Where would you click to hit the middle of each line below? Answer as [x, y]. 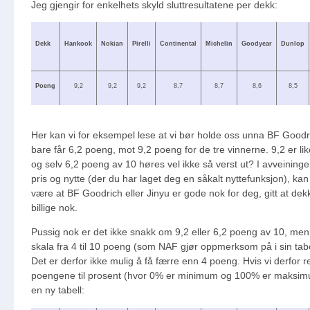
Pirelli [142, 44]
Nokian [112, 44]
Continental [178, 44]
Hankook [78, 44]
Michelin [219, 44]
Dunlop [293, 44]
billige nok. [54, 207]
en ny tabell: [58, 290]
